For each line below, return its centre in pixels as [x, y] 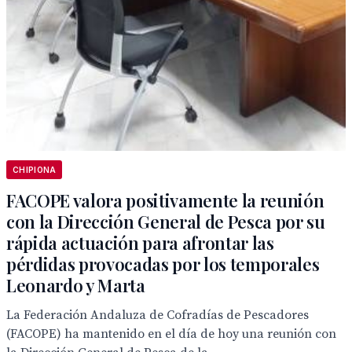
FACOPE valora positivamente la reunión [165, 200]
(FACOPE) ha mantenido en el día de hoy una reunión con [171, 334]
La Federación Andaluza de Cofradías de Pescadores [158, 315]
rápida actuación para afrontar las [140, 243]
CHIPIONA [35, 170]
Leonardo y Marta [76, 285]
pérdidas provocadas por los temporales [163, 264]
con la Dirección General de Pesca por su [166, 222]
